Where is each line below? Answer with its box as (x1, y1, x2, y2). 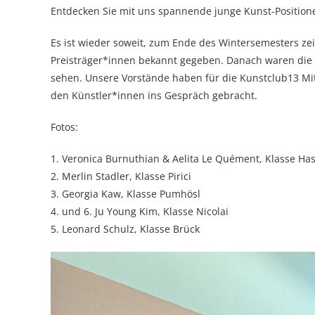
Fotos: (51, 120, 78, 134)
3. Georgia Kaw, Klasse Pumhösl (51, 187, 200, 200)
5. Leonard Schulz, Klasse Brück (51, 222, 200, 236)
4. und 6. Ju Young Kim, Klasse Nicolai (51, 205, 229, 218)
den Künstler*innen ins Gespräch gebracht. (51, 89, 260, 102)
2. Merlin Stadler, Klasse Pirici (51, 169, 191, 183)
